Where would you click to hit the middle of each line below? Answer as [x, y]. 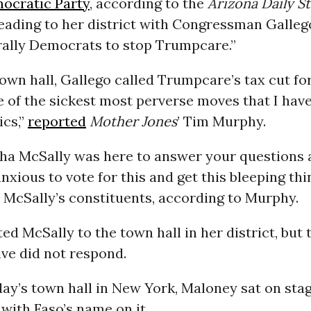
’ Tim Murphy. [221, 121]
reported [57, 121]
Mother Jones [133, 121]
